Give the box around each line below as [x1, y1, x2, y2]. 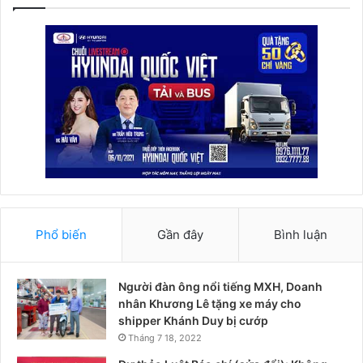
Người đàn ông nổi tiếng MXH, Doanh [118, 279, 322, 293]
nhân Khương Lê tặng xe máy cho [118, 296, 301, 310]
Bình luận [274, 226, 327, 242]
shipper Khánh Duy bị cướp [118, 313, 268, 327]
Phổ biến [36, 226, 87, 242]
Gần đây [157, 226, 203, 242]
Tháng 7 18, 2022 [128, 331, 202, 344]
